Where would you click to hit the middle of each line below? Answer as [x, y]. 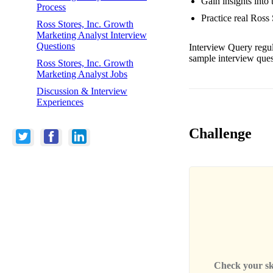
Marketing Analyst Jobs [82, 74]
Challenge [220, 133]
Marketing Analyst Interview [92, 35]
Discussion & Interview [82, 91]
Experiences [60, 102]
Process [51, 7]
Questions [56, 46]
